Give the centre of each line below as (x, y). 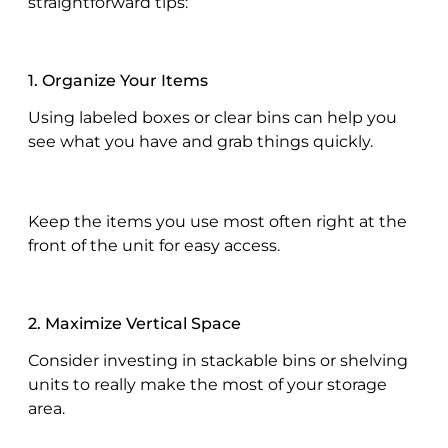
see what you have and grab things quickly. (200, 142)
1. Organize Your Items (118, 81)
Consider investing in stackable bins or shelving (218, 361)
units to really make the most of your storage (207, 385)
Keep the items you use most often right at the (217, 222)
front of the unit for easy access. (154, 246)
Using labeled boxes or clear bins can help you (212, 118)
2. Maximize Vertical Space (134, 324)
